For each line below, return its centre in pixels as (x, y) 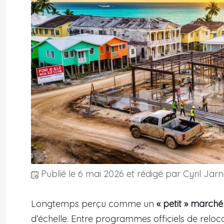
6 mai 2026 (101, 174)
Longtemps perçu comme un (94, 204)
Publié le (58, 174)
